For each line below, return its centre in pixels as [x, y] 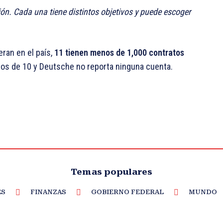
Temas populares [111, 172]
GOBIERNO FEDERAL [127, 192]
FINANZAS [48, 192]
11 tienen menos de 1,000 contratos [119, 53]
